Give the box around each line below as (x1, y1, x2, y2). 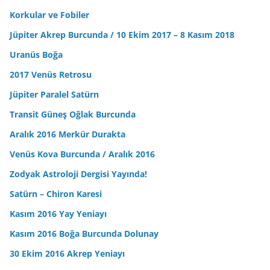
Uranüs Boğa (10, 49, 63, 61)
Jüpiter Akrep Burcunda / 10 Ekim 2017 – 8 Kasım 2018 (10, 29, 234, 41)
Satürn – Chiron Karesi (10, 188, 102, 200)
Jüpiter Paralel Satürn (10, 89, 99, 101)
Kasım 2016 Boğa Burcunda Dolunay (10, 228, 159, 240)
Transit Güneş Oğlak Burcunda (10, 108, 136, 121)
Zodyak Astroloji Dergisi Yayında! (10, 168, 147, 180)
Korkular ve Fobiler (10, 9, 89, 21)
